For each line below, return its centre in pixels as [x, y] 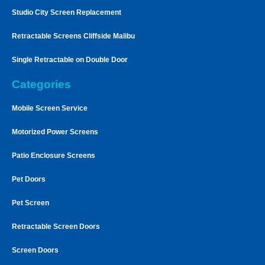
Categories [41, 84]
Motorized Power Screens [55, 132]
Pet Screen [30, 203]
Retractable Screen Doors [56, 226]
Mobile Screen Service [50, 108]
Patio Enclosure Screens [54, 155]
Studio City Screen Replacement [67, 12]
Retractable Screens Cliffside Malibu [73, 36]
